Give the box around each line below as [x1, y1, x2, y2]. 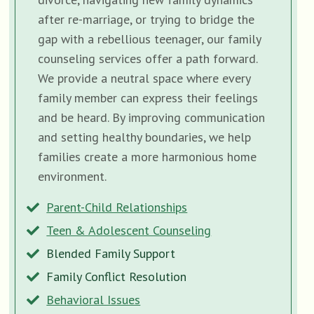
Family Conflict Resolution [46, 268, 187, 285]
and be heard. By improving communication [38, 109, 266, 125]
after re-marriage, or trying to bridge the [38, 11, 255, 27]
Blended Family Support [46, 245, 176, 261]
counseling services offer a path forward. [38, 50, 258, 67]
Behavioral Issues [46, 291, 141, 308]
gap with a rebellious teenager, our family [38, 30, 261, 47]
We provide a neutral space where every [38, 69, 251, 86]
